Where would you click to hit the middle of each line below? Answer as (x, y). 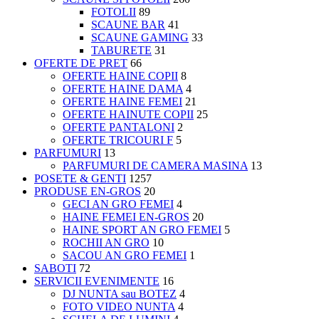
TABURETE (121, 50)
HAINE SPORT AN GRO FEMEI (142, 229)
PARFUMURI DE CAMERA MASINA (155, 165)
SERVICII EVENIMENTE (97, 281)
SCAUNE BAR (128, 24)
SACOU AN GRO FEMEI (125, 255)
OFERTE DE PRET (81, 63)
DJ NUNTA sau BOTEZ (120, 293)
